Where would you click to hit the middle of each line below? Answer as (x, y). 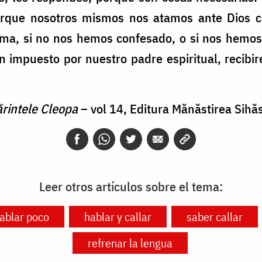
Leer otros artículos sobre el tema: (131, 187)
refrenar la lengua (130, 243)
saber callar (214, 217)
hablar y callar (118, 217)
